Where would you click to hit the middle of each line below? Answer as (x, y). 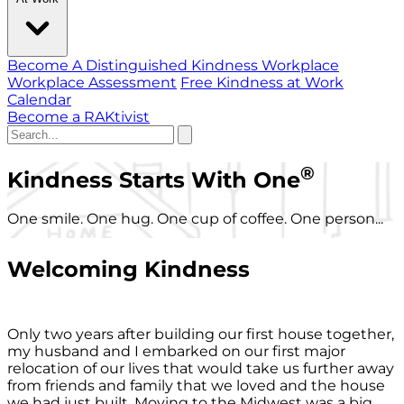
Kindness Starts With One (154, 179)
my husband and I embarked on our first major (176, 352)
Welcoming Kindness (129, 270)
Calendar (39, 99)
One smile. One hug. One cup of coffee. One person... (195, 219)
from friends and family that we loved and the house (196, 386)
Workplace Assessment (92, 82)
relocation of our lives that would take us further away (201, 369)
